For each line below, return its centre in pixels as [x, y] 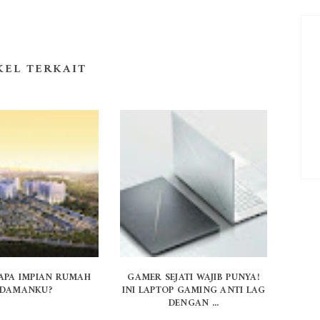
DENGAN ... [194, 304]
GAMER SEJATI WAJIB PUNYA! [194, 278]
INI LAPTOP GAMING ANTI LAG [194, 291]
